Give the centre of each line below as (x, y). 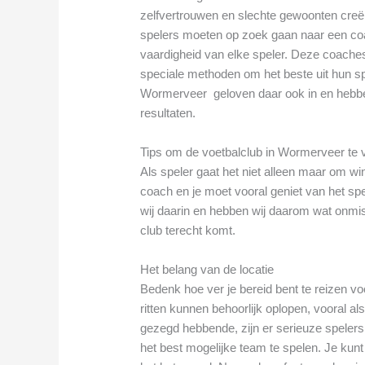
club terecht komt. (188, 230)
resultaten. (168, 112)
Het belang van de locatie (207, 269)
